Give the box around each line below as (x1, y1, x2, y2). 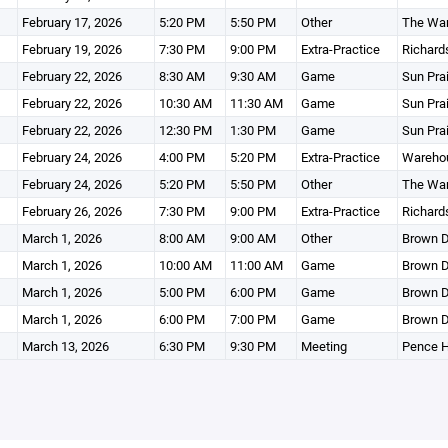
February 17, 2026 (21, 13, 122, 31)
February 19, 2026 (21, 40, 122, 58)
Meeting (300, 337, 347, 355)
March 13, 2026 (21, 337, 109, 355)
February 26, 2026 (21, 202, 122, 220)
